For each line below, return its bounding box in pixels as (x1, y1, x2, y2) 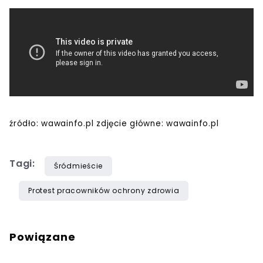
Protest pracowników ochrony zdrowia (28, 186, 180, 196)
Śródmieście (53, 161, 103, 171)
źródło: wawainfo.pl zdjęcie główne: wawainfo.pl (9, 118, 219, 130)
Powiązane (9, 230, 76, 245)
